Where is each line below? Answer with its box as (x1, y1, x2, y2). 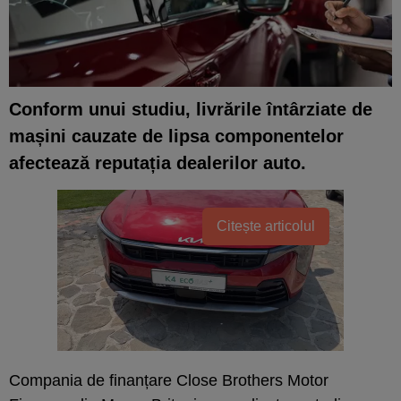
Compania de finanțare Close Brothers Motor (9, 371, 328, 389)
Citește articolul (217, 218, 315, 234)
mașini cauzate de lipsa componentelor (9, 125, 344, 146)
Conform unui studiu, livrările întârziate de (9, 98, 372, 119)
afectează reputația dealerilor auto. (9, 152, 306, 173)
